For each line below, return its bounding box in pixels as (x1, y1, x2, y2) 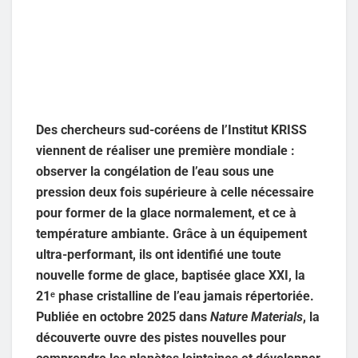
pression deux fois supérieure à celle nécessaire (36, 184, 314, 200)
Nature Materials (210, 308, 303, 324)
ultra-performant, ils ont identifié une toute (36, 246, 281, 262)
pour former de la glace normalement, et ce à (36, 205, 296, 221)
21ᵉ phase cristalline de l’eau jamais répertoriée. (36, 288, 314, 304)
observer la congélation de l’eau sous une (36, 163, 274, 179)
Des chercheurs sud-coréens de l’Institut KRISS (36, 121, 307, 137)
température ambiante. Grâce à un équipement (36, 225, 307, 241)
